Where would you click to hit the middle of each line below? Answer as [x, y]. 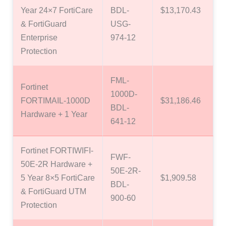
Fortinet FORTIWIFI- [57, 151]
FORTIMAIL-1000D [55, 101]
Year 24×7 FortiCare [57, 10]
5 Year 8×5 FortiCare [58, 178]
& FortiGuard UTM [53, 191]
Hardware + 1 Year [54, 114]
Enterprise [39, 38]
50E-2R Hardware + [56, 164]
